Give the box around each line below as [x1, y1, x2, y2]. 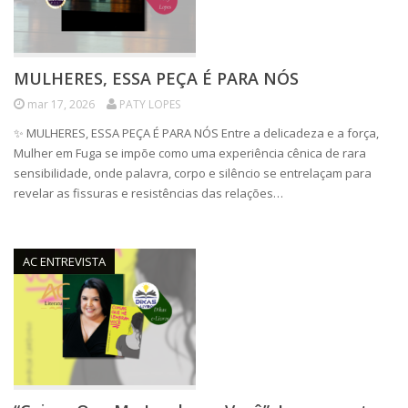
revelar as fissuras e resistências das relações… [14, 185, 283, 201]
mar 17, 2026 [27, 97, 95, 112]
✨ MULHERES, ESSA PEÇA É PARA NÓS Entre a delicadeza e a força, [14, 125, 379, 141]
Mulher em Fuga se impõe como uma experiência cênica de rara [14, 145, 366, 161]
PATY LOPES [119, 97, 180, 112]
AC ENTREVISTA [23, 253, 106, 270]
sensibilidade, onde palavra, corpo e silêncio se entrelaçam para [14, 165, 372, 181]
